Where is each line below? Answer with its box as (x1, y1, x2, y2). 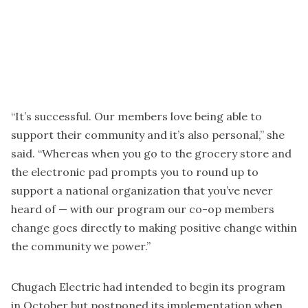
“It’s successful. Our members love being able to (11, 109, 262, 124)
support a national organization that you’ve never (11, 184, 273, 198)
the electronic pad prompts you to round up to (11, 165, 258, 179)
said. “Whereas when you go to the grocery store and (11, 146, 291, 161)
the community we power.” (11, 239, 151, 254)
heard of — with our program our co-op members (11, 202, 274, 217)
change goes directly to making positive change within (11, 221, 297, 235)
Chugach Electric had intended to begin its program (11, 280, 285, 294)
